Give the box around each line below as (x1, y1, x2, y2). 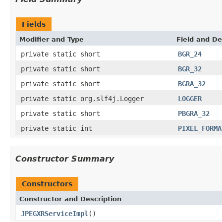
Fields (22, 20, 46, 28)
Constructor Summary (15, 154, 114, 164)
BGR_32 (178, 64, 202, 73)
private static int (21, 124, 92, 132)
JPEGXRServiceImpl (21, 209, 88, 218)
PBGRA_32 (178, 109, 210, 117)
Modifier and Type (19, 35, 84, 43)
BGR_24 (178, 50, 202, 58)
